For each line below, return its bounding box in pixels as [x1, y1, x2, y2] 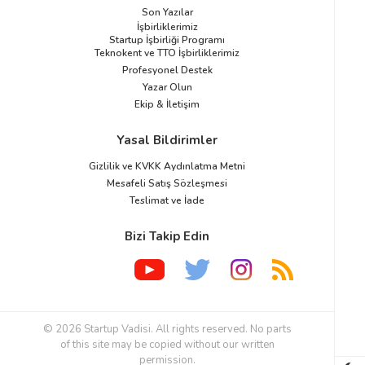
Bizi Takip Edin [125, 227, 209, 244]
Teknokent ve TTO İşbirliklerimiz [95, 46, 240, 59]
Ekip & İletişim [134, 97, 200, 111]
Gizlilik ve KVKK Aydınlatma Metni [89, 159, 245, 173]
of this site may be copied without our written [59, 337, 275, 353]
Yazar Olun [142, 80, 192, 94]
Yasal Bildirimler [117, 131, 218, 148]
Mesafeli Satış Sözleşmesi [107, 176, 227, 190]
